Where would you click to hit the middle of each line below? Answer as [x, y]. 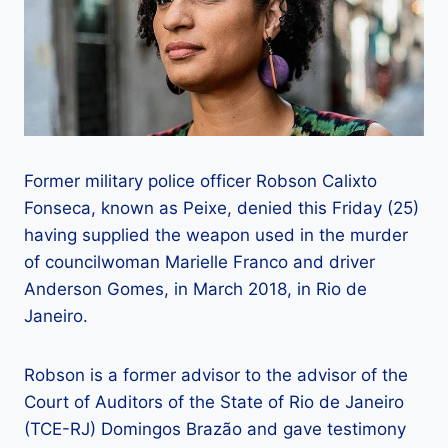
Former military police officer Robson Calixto [200, 181]
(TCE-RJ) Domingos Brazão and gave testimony [215, 429]
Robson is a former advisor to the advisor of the [216, 375]
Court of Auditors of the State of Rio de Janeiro [214, 402]
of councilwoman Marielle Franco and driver [199, 262]
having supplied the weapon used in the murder [216, 235]
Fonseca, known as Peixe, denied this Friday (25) [221, 208]
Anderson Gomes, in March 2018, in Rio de [195, 289]
